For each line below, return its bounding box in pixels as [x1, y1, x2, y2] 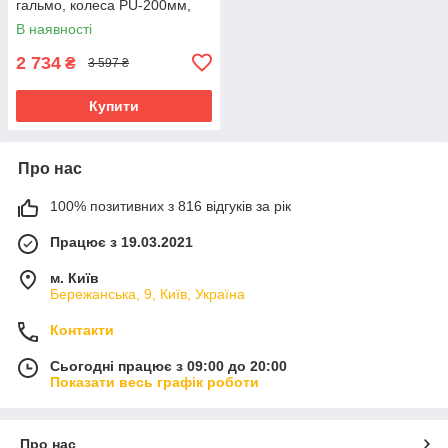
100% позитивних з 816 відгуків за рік [50, 197, 291, 214]
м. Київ [50, 269, 99, 286]
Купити [89, 97, 139, 114]
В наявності [16, 20, 92, 37]
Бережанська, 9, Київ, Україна [50, 285, 245, 302]
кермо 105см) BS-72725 [16, 12, 173, 29]
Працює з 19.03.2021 [50, 233, 193, 250]
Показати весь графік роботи [50, 373, 259, 390]
